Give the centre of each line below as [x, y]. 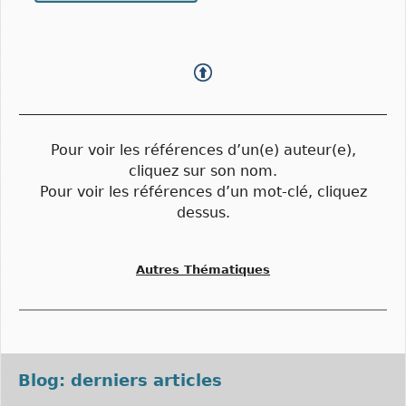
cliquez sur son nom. [203, 170]
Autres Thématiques [203, 269]
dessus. [203, 212]
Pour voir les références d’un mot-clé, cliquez [203, 191]
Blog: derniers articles [120, 381]
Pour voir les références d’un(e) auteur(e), [203, 150]
